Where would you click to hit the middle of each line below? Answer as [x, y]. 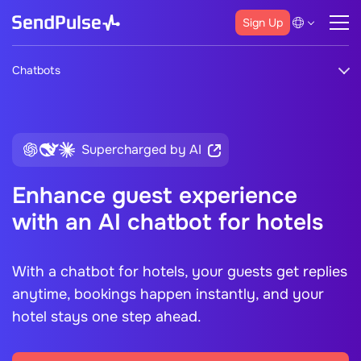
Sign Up [263, 22]
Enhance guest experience [155, 196]
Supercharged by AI [141, 149]
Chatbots [36, 70]
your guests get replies [268, 272]
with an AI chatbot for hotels [168, 222]
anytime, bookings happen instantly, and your [168, 294]
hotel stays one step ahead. [107, 317]
